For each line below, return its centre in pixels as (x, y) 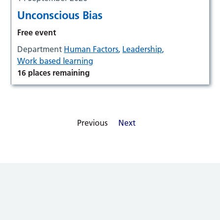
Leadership (142, 49)
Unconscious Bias (60, 15)
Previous (92, 123)
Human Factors (91, 49)
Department (41, 49)
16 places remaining (54, 72)
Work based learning (55, 61)
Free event (37, 32)
